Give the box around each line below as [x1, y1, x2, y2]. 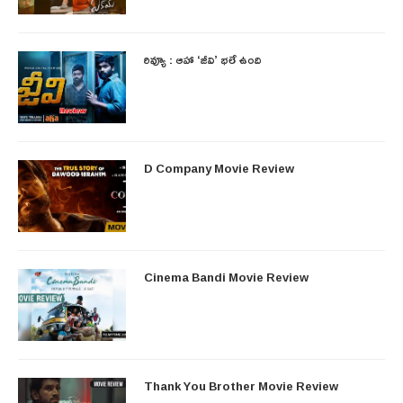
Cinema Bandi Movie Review [144, 265, 309, 288]
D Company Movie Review [144, 157, 294, 179]
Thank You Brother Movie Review [144, 374, 338, 397]
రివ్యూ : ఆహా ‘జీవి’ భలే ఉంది [144, 48, 261, 70]
